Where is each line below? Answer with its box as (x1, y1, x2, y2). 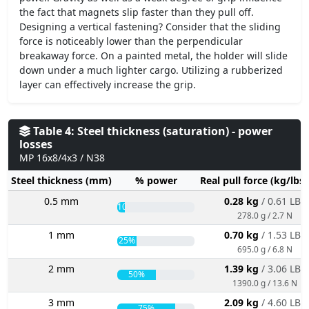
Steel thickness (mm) (11, 173, 112, 187)
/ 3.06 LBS (261, 261, 306, 275)
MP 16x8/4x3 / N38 (19, 150, 105, 164)
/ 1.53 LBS (261, 228, 306, 241)
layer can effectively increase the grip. (19, 77, 196, 91)
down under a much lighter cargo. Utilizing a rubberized (19, 63, 283, 77)
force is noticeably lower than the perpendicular (19, 34, 243, 48)
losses (19, 136, 52, 152)
